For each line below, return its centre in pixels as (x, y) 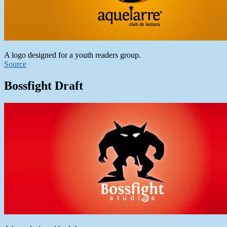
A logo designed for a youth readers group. (72, 55)
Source (15, 64)
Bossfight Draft (44, 85)
